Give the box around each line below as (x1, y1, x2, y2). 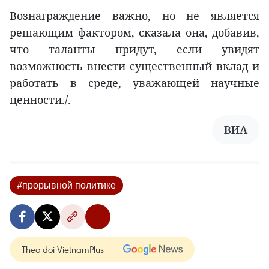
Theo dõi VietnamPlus (22, 243, 104, 256)
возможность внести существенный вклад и (10, 59, 259, 74)
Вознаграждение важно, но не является (10, 8, 259, 23)
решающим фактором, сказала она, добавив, (10, 25, 259, 40)
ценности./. (10, 92, 71, 107)
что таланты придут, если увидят (10, 42, 259, 57)
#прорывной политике (17, 179, 116, 192)
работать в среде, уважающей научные (10, 76, 259, 91)
